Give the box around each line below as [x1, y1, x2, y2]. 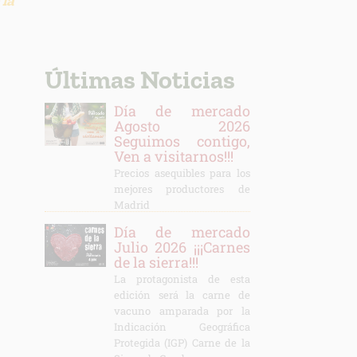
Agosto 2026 [113, 116, 250, 135]
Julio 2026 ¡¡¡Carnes [113, 237, 250, 257]
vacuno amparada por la [113, 304, 250, 318]
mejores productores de [113, 182, 250, 196]
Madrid [113, 198, 150, 212]
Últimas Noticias [44, 65, 235, 95]
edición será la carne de [113, 288, 250, 302]
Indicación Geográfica [113, 320, 250, 334]
